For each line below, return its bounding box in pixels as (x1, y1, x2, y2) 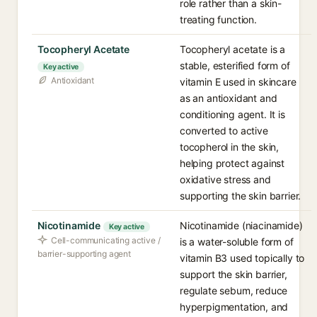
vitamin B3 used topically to (180, 252, 305, 264)
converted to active (180, 125, 268, 137)
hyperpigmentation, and (180, 301, 289, 313)
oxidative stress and (180, 173, 271, 185)
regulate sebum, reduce (180, 284, 288, 296)
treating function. (180, 13, 257, 25)
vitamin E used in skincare (180, 76, 296, 88)
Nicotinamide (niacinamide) (180, 219, 303, 231)
